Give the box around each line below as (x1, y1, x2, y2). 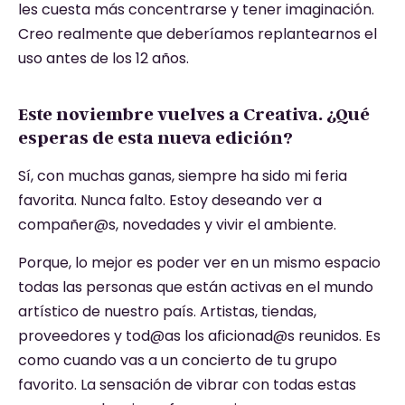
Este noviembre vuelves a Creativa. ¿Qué (18, 103, 370, 126)
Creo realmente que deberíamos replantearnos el (18, 24, 377, 45)
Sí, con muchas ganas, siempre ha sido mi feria (18, 165, 347, 187)
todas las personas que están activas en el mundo (18, 276, 373, 297)
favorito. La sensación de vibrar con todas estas (18, 373, 356, 395)
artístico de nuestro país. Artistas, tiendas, (18, 300, 316, 322)
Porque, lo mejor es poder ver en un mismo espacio (18, 251, 381, 273)
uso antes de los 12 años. (18, 48, 189, 70)
